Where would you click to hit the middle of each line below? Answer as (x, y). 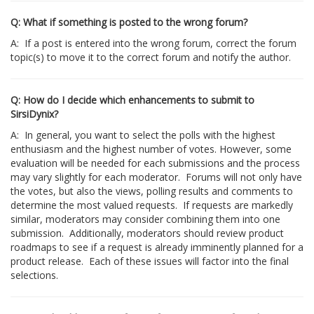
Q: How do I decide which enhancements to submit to (132, 100)
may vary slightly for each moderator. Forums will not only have (156, 177)
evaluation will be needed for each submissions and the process (155, 163)
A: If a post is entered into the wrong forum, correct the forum (153, 43)
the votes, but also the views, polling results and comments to (152, 191)
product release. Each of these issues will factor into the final (150, 261)
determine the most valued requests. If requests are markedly (152, 205)
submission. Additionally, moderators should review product (147, 233)
